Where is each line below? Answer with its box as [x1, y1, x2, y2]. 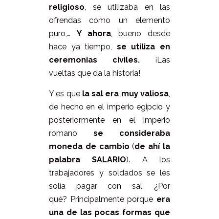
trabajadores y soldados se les [49, 168, 170, 177]
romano [49, 128, 93, 138]
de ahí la [134, 141, 171, 151]
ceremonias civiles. [49, 55, 140, 65]
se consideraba [93, 128, 170, 138]
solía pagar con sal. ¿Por [49, 181, 170, 191]
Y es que [49, 88, 82, 98]
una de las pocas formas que [49, 207, 170, 217]
